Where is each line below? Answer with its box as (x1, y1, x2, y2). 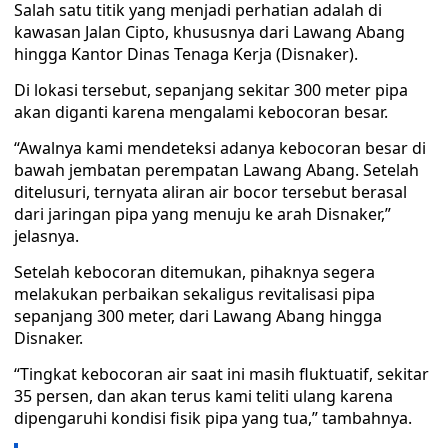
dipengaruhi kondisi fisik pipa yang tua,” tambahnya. (14, 407, 412, 429)
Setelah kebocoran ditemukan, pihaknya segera (14, 261, 375, 283)
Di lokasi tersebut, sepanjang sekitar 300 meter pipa (14, 79, 408, 101)
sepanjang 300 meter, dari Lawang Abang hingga (14, 305, 382, 327)
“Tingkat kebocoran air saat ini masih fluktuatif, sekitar (14, 363, 429, 385)
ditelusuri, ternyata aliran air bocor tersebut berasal (14, 181, 407, 203)
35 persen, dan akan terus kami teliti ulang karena (14, 385, 393, 407)
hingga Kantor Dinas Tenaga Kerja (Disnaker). (14, 43, 358, 65)
